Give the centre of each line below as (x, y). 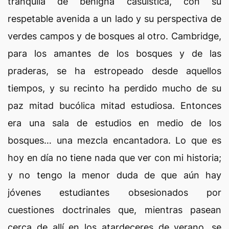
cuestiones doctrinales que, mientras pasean (114, 210)
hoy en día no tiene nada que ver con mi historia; (114, 158)
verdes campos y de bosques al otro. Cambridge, (114, 36)
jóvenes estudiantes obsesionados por (114, 192)
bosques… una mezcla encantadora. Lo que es (114, 140)
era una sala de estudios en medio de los (114, 123)
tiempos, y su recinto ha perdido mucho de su (114, 88)
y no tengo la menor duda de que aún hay (114, 175)
